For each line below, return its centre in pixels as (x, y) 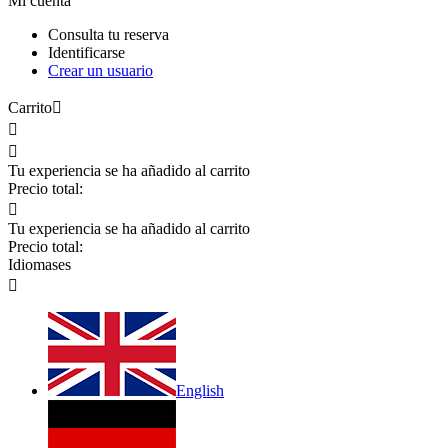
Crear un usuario (100, 70)
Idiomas (33, 264)
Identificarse (86, 52)
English (200, 390)
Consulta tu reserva (108, 34)
